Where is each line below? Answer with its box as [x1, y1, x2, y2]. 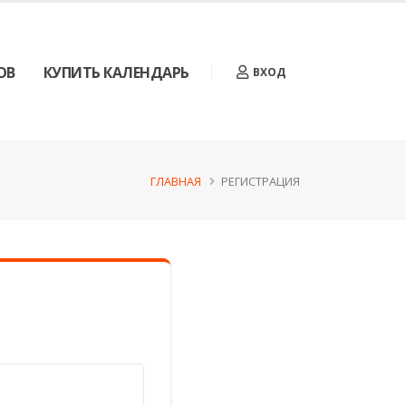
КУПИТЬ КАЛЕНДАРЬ [43, 63, 189, 82]
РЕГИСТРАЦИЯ [221, 173, 300, 189]
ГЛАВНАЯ [150, 173, 201, 189]
